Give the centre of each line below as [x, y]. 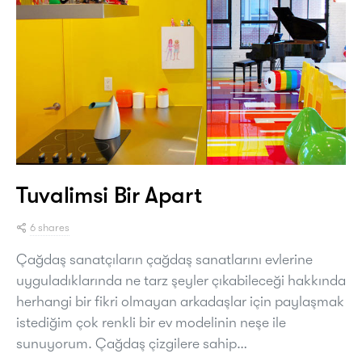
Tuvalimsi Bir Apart [109, 195]
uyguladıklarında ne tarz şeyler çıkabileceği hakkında [181, 280]
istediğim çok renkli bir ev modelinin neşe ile [151, 322]
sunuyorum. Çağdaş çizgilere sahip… [132, 343]
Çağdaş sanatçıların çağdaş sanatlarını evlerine [164, 259]
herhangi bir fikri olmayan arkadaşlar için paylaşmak [180, 301]
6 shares [50, 227]
